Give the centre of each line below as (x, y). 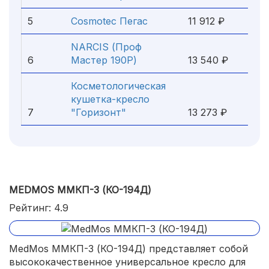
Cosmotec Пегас (109, 21)
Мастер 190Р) (104, 60)
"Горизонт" (98, 112)
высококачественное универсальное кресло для (127, 261)
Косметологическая (118, 86)
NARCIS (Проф (106, 47)
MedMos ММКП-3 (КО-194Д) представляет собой (128, 248)
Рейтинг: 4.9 (39, 208)
